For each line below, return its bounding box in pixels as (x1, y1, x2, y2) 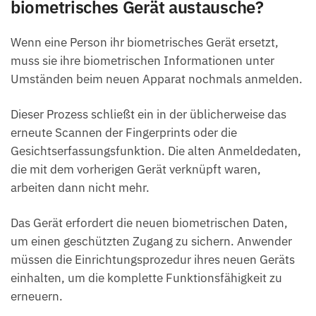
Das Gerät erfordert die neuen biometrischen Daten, (11, 214, 288, 231)
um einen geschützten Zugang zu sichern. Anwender (11, 233, 292, 249)
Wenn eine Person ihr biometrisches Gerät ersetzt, (11, 34, 279, 50)
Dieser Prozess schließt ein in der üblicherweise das (11, 106, 286, 122)
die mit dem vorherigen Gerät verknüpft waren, (11, 161, 261, 177)
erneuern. (11, 288, 63, 304)
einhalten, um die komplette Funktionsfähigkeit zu (11, 269, 282, 286)
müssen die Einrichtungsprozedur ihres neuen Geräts (11, 251, 295, 267)
